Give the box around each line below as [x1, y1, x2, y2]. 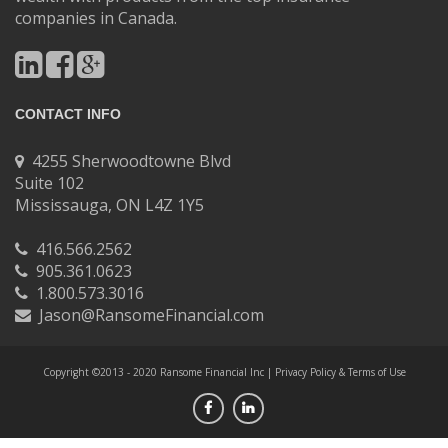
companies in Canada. [15, 7, 177, 29]
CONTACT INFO [15, 106, 121, 122]
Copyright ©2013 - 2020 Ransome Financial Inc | [42, 365, 275, 379]
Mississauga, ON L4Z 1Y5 [15, 194, 204, 216]
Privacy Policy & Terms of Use [274, 365, 406, 379]
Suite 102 [15, 172, 84, 194]
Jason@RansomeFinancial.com [31, 304, 264, 326]
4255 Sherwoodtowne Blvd [24, 150, 231, 172]
